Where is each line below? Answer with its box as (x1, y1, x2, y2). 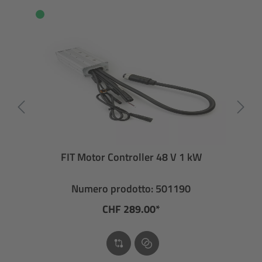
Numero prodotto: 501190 (71, 181, 191, 196)
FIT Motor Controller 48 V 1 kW (60, 149, 202, 165)
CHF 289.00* (102, 201, 160, 217)
